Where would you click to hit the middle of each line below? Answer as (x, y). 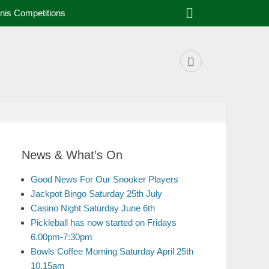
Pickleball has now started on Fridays (104, 222)
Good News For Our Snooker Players (104, 179)
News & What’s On (72, 155)
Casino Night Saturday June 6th (93, 208)
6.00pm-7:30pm (62, 237)
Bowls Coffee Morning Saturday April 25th (112, 251)
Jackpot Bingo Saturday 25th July (96, 194)
